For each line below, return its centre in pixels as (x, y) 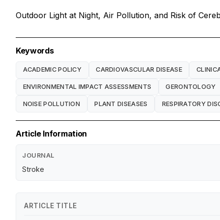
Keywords (35, 50)
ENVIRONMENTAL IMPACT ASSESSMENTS (87, 86)
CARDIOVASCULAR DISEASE (139, 70)
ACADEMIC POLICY (52, 70)
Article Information (51, 134)
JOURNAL (38, 156)
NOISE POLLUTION (52, 104)
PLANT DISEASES (121, 104)
